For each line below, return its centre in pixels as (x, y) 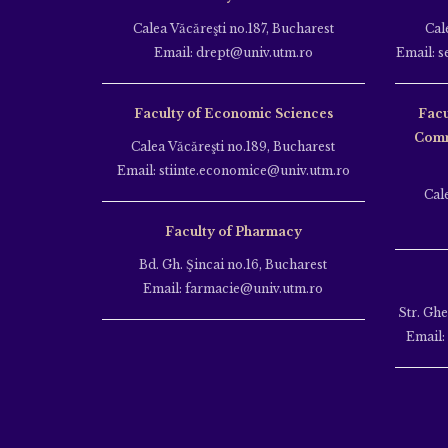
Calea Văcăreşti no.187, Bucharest (233, 28)
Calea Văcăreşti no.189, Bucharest (233, 146)
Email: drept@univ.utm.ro (233, 52)
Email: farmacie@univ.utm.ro (233, 288)
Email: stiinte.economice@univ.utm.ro (233, 170)
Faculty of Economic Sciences (233, 113)
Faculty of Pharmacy (233, 231)
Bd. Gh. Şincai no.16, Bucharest (233, 264)
